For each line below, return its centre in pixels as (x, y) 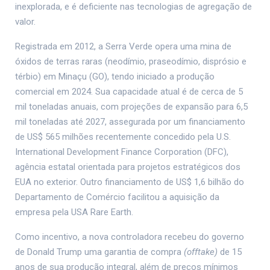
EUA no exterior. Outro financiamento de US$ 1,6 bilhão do (130, 182)
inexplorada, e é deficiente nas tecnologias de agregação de (133, 7)
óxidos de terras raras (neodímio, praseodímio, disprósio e (131, 62)
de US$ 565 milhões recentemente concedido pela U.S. (123, 137)
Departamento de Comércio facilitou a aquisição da (117, 197)
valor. (25, 22)
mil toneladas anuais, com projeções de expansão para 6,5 (131, 107)
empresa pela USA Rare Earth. (74, 212)
